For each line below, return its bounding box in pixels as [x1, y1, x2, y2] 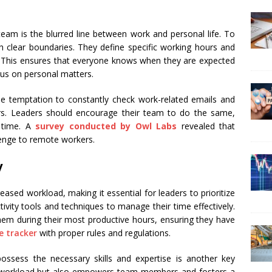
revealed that [177, 120, 236, 132]
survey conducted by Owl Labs [35, 120, 177, 132]
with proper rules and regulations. [37, 227, 171, 239]
